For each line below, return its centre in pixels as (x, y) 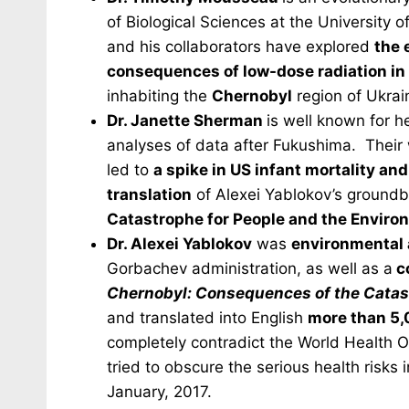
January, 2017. (159, 392)
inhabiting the (159, 96)
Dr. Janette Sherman (187, 121)
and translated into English (207, 318)
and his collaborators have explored (241, 47)
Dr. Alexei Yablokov (179, 244)
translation (149, 194)
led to (130, 170)
